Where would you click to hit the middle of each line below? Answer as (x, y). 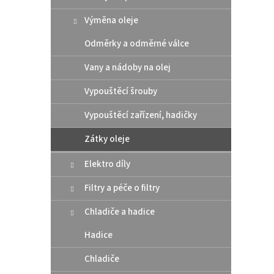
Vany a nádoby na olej (128, 67)
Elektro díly (107, 164)
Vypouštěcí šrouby (121, 91)
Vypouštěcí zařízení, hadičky (141, 115)
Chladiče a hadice (120, 212)
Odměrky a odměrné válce (137, 43)
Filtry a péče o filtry (122, 188)
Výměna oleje (111, 20)
